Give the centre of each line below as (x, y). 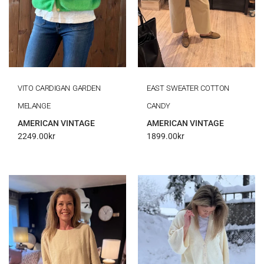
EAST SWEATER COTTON (188, 88)
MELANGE (34, 105)
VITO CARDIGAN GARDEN (59, 88)
